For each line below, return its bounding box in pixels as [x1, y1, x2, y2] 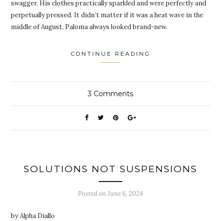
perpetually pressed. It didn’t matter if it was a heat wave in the [11, 11, 204, 20]
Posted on [78, 189, 108, 198]
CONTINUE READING [71, 50, 150, 58]
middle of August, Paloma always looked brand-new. [11, 23, 168, 32]
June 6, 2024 [108, 189, 143, 198]
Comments [92, 89, 133, 99]
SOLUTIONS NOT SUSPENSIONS [24, 163, 197, 175]
